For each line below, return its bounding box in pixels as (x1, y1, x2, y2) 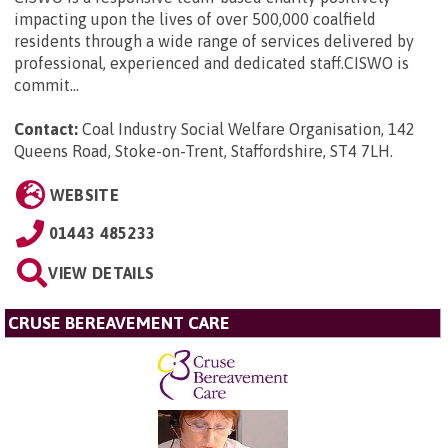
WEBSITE (49, 186, 119, 205)
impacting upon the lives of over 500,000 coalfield (14, 10, 376, 29)
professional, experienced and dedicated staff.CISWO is (14, 54, 409, 73)
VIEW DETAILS (48, 264, 155, 283)
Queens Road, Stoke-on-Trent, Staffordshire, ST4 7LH (14, 142, 390, 161)
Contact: (14, 120, 78, 139)
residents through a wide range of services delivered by (14, 32, 414, 51)
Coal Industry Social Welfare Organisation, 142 (82, 120, 415, 139)
